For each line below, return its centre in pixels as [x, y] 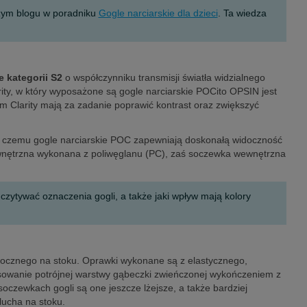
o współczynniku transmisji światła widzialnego [164, 77]
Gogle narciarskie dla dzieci [158, 13]
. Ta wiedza [242, 13]
